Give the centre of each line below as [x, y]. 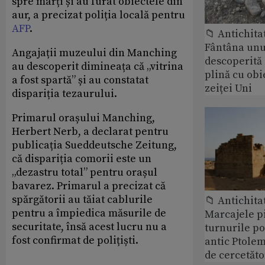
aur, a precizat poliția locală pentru [98, 15]
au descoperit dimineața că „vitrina [98, 67]
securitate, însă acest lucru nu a [89, 227]
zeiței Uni [228, 88]
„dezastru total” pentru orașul [85, 173]
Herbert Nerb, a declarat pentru [90, 132]
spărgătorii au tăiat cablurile [82, 200]
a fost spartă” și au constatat [80, 80]
